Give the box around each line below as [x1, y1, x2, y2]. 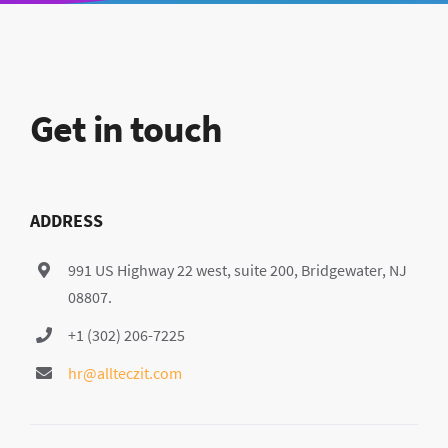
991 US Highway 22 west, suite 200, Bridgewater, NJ [68, 260, 408, 280]
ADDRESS [30, 209, 103, 232]
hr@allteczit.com [68, 363, 183, 383]
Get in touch [30, 105, 222, 152]
